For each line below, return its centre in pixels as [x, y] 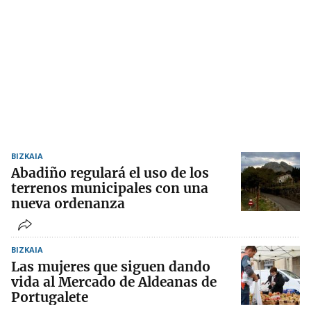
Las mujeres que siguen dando [111, 267]
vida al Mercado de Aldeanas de [114, 282]
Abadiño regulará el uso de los [110, 173]
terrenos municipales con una [110, 188]
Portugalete [50, 297]
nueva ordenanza [68, 204]
